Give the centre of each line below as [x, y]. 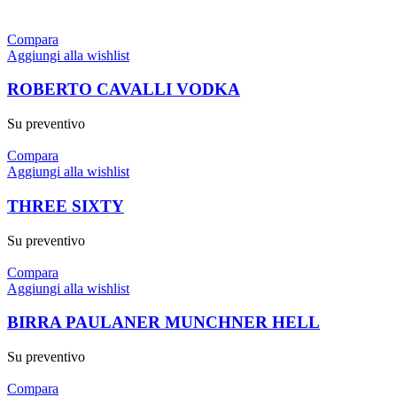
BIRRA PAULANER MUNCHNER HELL [163, 323]
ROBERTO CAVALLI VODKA [124, 90]
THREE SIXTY [66, 206]
